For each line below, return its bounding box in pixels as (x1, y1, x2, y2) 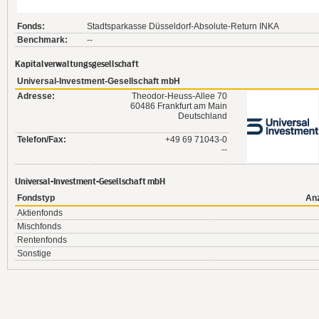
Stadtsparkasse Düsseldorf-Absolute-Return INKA (87, 21, 279, 31)
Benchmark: (17, 34, 68, 45)
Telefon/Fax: (17, 134, 66, 145)
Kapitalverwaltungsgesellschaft (15, 57, 139, 70)
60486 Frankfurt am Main (130, 100, 227, 111)
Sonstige (17, 249, 51, 259)
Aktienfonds (17, 208, 63, 219)
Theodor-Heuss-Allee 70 (132, 90, 227, 101)
